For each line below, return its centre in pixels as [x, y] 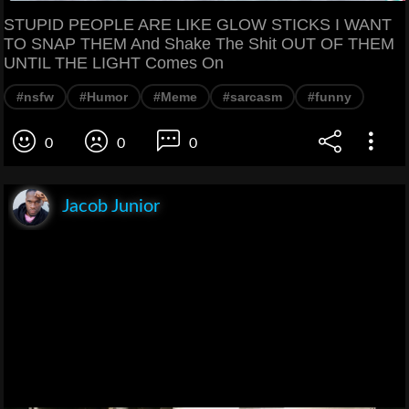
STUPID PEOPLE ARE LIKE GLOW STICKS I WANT [198, 25]
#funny [330, 97]
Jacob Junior [111, 207]
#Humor [104, 97]
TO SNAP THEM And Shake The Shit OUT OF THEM [199, 44]
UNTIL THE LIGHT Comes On [114, 63]
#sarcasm [252, 97]
